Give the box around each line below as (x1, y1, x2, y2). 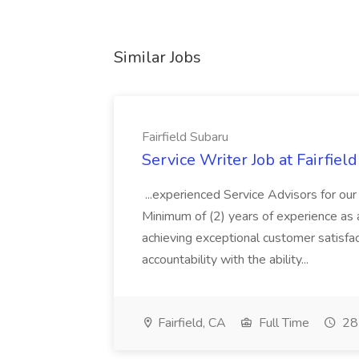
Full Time (256, 314, 309, 332)
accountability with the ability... (142, 251, 312, 268)
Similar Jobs (114, 46, 201, 68)
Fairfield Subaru (142, 128, 228, 146)
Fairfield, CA (155, 314, 226, 332)
